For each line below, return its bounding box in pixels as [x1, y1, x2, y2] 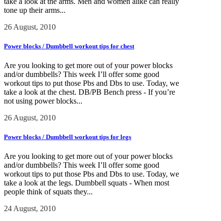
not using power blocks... [4, 97, 82, 106]
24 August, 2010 [4, 204, 56, 213]
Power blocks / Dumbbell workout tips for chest [4, 42, 134, 50]
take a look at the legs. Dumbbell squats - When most [4, 179, 169, 187]
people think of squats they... [4, 187, 93, 196]
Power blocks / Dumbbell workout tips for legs [4, 133, 131, 141]
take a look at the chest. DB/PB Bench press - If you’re [4, 88, 175, 97]
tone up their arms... [4, 5, 66, 14]
